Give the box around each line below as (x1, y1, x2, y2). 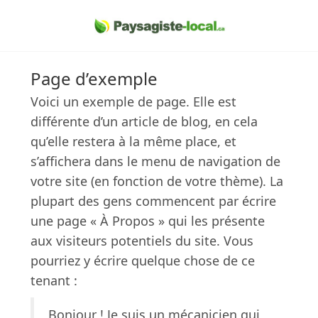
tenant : (30, 272, 77, 290)
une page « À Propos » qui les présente (30, 212, 265, 230)
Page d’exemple (30, 67, 158, 91)
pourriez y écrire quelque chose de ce (30, 252, 255, 270)
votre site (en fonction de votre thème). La (30, 172, 283, 190)
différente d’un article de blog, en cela (30, 113, 258, 131)
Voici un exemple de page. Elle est (30, 93, 236, 111)
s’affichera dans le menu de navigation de (30, 153, 280, 170)
